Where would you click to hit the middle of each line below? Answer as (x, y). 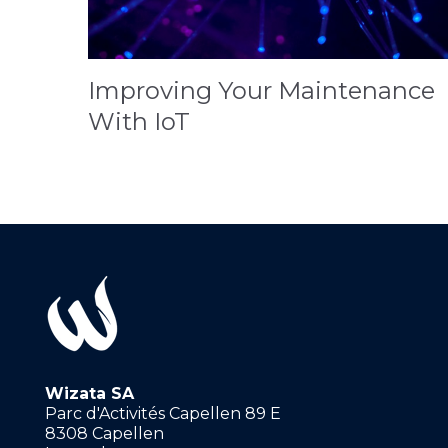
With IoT (139, 122)
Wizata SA (89, 394)
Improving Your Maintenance (261, 91)
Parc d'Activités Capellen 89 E (162, 414)
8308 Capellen (104, 434)
